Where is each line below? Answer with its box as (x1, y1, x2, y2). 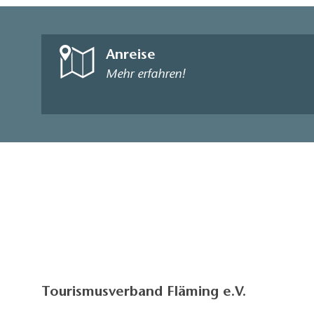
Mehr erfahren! (106, 69, 186, 82)
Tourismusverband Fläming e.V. (41, 285, 246, 300)
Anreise (106, 48, 156, 63)
